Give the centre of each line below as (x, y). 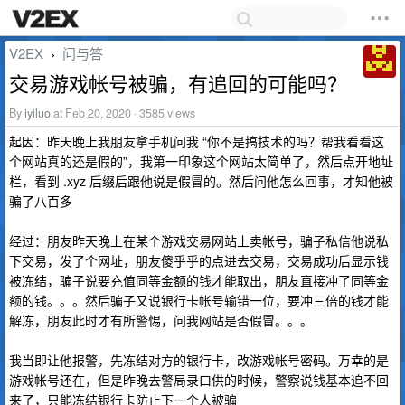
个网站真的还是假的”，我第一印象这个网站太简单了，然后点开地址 (201, 161)
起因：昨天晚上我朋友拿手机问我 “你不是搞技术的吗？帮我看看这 (197, 141)
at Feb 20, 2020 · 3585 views (123, 113)
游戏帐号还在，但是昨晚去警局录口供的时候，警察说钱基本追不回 (199, 380)
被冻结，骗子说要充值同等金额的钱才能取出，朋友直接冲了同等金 (199, 280)
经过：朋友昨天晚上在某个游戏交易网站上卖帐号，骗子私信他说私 (199, 240)
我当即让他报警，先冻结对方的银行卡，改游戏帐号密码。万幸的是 (199, 360)
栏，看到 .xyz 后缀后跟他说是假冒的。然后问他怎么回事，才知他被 (201, 181)
